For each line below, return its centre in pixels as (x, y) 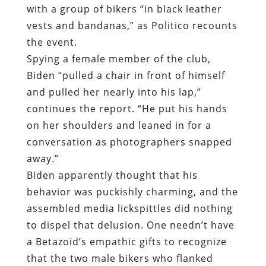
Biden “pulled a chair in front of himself (126, 76)
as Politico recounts (187, 26)
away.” (42, 159)
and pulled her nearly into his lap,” (114, 92)
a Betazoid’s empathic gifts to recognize (126, 242)
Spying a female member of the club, (118, 59)
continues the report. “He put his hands (127, 109)
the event (50, 42)
